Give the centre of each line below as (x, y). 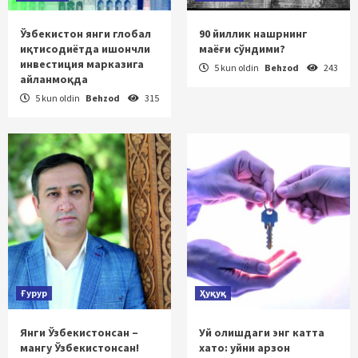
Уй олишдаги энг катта (262, 332)
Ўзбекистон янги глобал (86, 33)
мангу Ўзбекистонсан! (80, 347)
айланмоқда (54, 79)
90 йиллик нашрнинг (253, 33)
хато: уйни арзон (245, 347)
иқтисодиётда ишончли (85, 48)
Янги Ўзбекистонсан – (79, 332)
